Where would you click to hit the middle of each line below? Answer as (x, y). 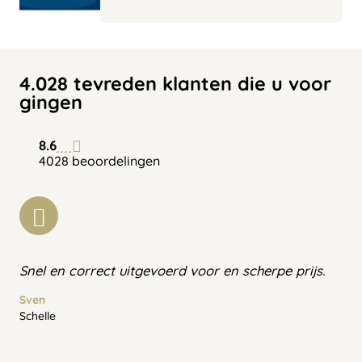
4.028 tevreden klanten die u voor (175, 83)
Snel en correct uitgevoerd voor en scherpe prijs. (172, 270)
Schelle (38, 316)
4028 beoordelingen (99, 160)
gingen (51, 102)
